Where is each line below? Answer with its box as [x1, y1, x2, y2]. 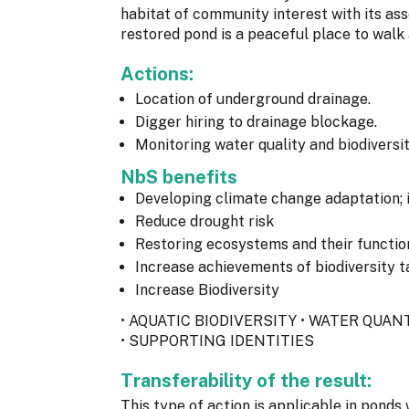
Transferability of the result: [121, 369, 376, 392]
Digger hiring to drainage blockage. [135, 112, 377, 131]
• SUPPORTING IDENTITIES [121, 331, 314, 350]
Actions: [121, 62, 198, 85]
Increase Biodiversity [135, 280, 279, 299]
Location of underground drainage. [135, 89, 371, 108]
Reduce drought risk [135, 212, 274, 230]
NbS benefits [121, 165, 242, 188]
